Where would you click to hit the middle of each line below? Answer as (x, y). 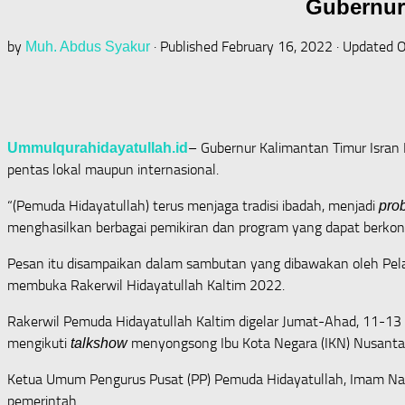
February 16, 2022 (277, 46)
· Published (188, 46)
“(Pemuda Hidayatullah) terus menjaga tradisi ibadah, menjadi (193, 205)
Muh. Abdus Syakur (88, 46)
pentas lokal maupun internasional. (113, 169)
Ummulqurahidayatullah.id (98, 147)
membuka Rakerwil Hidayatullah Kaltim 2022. (146, 285)
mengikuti (39, 343)
